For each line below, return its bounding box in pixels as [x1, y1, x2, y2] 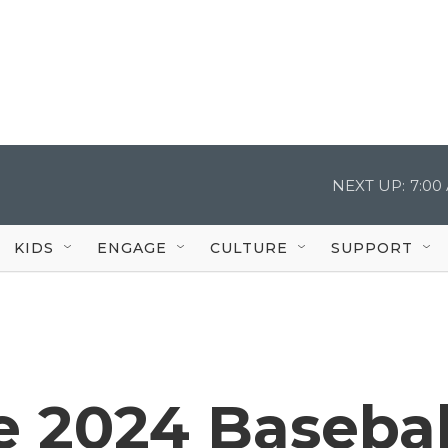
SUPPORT [331, 238, 413, 257]
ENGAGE [97, 238, 167, 257]
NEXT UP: [332, 175, 405, 195]
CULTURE [210, 238, 288, 257]
